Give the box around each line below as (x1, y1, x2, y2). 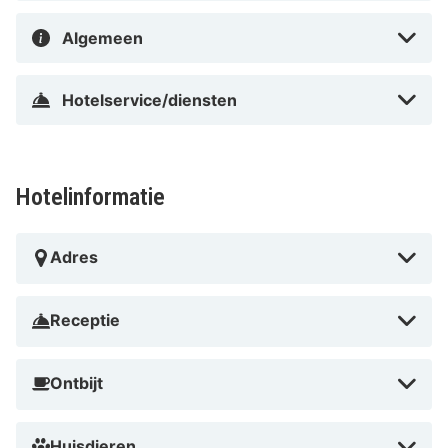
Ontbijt (50, 373, 103, 394)
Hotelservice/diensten (62, 90, 237, 111)
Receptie (50, 310, 120, 331)
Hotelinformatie (16, 183, 165, 212)
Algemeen (62, 28, 143, 49)
